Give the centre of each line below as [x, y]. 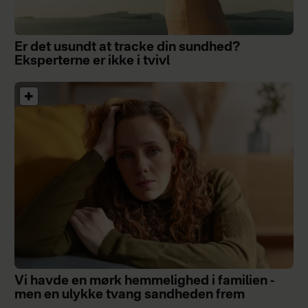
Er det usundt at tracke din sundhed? [127, 48]
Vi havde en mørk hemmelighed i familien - [144, 282]
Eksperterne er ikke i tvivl [92, 62]
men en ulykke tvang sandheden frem [129, 295]
